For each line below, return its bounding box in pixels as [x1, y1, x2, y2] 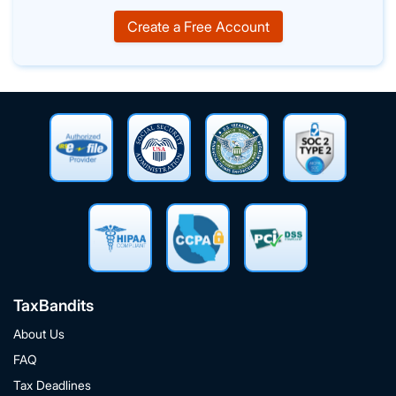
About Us [13, 326, 65, 341]
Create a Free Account [126, 18, 270, 35]
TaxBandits [13, 296, 94, 315]
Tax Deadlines [13, 377, 91, 392]
